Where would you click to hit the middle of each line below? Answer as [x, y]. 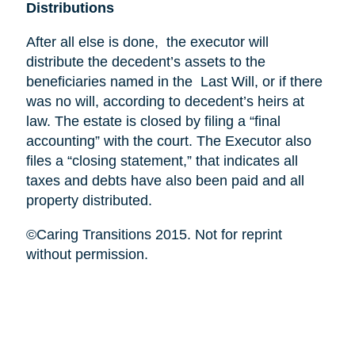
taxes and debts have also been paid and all [165, 180]
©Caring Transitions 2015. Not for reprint [154, 234]
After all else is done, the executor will [147, 42]
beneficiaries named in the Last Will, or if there [174, 81]
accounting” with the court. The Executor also [168, 141]
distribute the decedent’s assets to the [145, 61]
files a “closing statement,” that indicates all [162, 160]
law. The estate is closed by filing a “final [153, 121]
